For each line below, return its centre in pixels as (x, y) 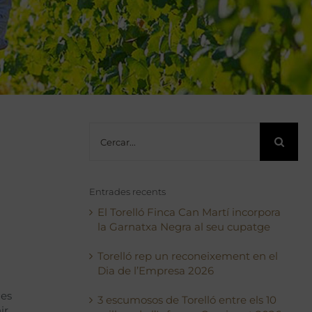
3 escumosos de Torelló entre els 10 (187, 300)
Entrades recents (128, 192)
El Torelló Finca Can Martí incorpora (189, 212)
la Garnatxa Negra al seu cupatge (184, 227)
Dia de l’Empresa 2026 (156, 271)
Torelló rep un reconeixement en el (188, 256)
